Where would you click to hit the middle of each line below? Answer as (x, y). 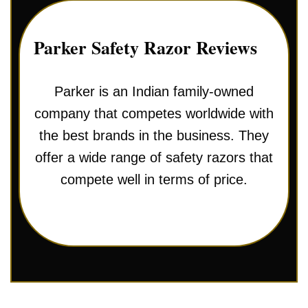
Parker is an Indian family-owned (154, 91)
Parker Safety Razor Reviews (145, 47)
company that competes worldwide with (154, 113)
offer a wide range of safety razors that (154, 157)
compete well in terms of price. (154, 179)
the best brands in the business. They (154, 135)
